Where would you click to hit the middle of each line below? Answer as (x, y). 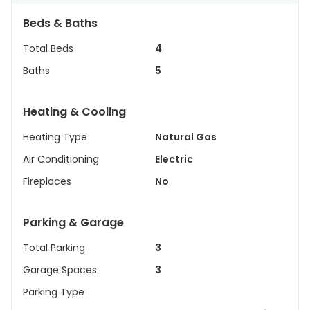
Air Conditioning (61, 159)
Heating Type (55, 137)
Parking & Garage (73, 222)
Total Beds (48, 48)
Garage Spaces (60, 270)
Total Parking (54, 248)
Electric (174, 159)
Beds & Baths (60, 23)
